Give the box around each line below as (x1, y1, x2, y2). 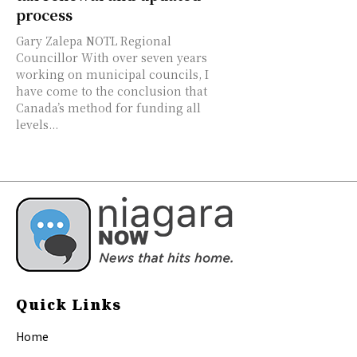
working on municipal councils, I (16, 66, 209, 83)
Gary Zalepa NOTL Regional (16, 33, 171, 49)
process (16, 4, 73, 25)
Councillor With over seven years (16, 49, 81, 66)
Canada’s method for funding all (16, 100, 201, 116)
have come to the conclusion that (16, 83, 207, 100)
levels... (16, 116, 58, 133)
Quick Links (16, 295, 121, 315)
